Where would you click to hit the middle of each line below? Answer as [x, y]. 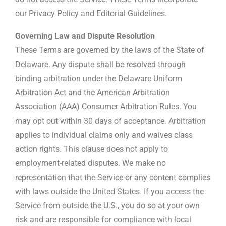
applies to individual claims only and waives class [104, 135]
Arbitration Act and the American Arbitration [93, 92]
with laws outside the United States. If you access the [109, 191]
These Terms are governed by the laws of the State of [110, 50]
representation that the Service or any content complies [113, 177]
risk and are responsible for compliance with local [103, 219]
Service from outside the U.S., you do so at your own [107, 205]
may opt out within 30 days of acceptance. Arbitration [110, 121]
